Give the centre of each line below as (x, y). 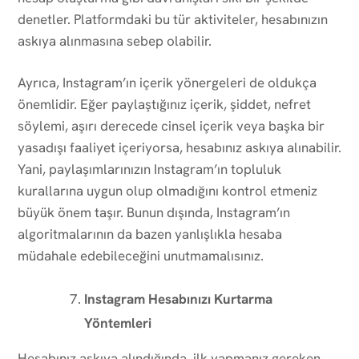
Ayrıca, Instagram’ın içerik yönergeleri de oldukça (167, 82)
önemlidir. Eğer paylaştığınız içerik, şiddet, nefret (164, 104)
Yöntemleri (118, 323)
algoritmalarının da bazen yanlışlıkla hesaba (150, 234)
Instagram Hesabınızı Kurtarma (178, 298)
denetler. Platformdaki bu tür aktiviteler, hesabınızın (173, 19)
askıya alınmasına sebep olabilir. (115, 40)
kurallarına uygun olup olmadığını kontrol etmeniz (167, 190)
